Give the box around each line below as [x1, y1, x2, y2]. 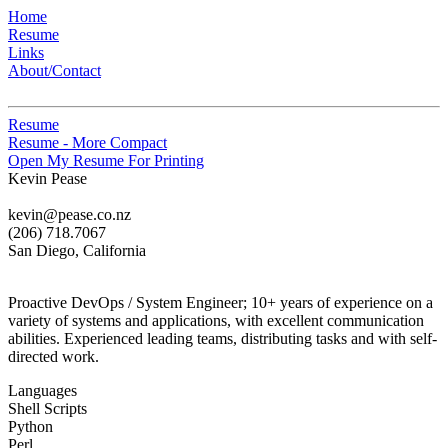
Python [8, 418, 53, 435]
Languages [8, 382, 77, 399]
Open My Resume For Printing [8, 152, 204, 169]
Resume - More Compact [8, 134, 167, 151]
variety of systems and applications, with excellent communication [8, 312, 424, 329]
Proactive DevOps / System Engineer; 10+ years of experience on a [8, 294, 433, 311]
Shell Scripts [8, 400, 87, 417]
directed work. [8, 348, 99, 365]
